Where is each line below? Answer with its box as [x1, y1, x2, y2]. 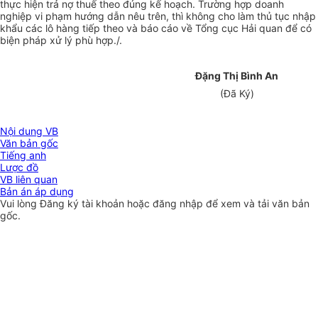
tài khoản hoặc [82, 197, 153, 210]
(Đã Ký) [219, 87, 254, 100]
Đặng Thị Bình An [195, 70, 278, 82]
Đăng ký [40, 197, 82, 210]
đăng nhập [153, 197, 206, 210]
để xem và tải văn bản [206, 197, 309, 210]
